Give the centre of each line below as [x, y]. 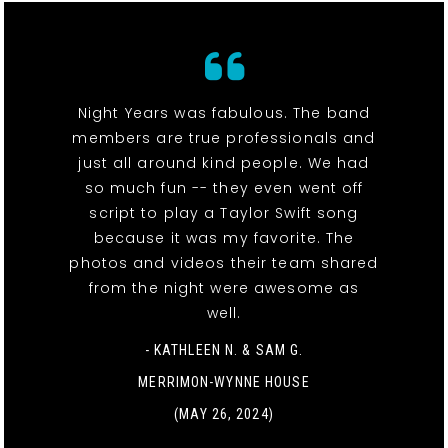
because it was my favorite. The [224, 237]
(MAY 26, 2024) [224, 413]
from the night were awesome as [224, 287]
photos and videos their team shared [224, 262]
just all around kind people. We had [224, 162]
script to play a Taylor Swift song [224, 212]
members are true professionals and [224, 137]
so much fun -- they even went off [224, 187]
